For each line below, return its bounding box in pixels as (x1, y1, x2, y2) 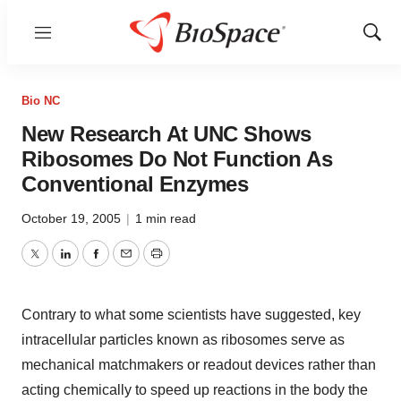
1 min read (135, 211, 196, 226)
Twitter (33, 256, 76, 272)
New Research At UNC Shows (21, 122, 311, 146)
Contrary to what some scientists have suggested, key (21, 307, 361, 322)
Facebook (94, 256, 158, 272)
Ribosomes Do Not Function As (21, 147, 332, 171)
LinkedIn (64, 256, 119, 272)
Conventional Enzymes (21, 172, 248, 196)
